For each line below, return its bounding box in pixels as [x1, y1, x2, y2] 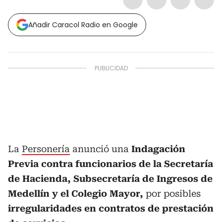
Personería [22, 144, 70, 154]
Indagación [129, 144, 185, 154]
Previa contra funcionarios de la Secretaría [8, 159, 213, 169]
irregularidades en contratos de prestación [8, 203, 214, 214]
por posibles [143, 188, 201, 199]
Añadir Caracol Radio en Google [28, 20, 138, 30]
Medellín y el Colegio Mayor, [8, 188, 143, 199]
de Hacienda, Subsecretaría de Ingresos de [8, 173, 213, 184]
